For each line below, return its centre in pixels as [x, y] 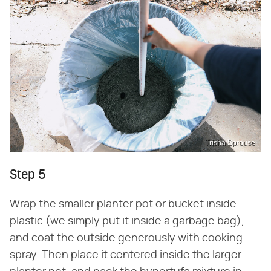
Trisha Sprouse [230, 143]
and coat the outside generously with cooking [126, 239]
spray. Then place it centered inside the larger [126, 256]
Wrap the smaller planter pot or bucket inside [123, 205]
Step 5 [28, 176]
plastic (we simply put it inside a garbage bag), [127, 222]
